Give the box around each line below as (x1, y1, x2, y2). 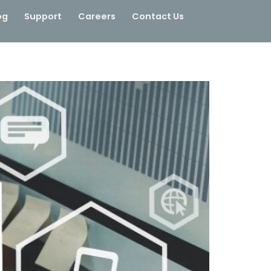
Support (24, 10, 62, 22)
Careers (77, 10, 116, 22)
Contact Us (131, 10, 184, 22)
